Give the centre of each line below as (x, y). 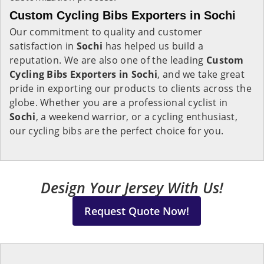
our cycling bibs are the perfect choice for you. (117, 131)
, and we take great (201, 74)
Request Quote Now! (136, 211)
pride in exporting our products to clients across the (131, 88)
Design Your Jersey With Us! (132, 187)
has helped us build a (154, 46)
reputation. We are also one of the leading (108, 60)
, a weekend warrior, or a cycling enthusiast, (136, 117)
